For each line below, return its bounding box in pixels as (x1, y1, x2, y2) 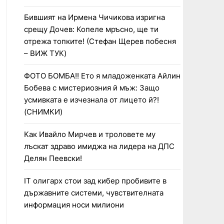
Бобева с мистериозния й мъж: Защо (23, 83, 159, 92)
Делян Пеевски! (23, 153, 82, 163)
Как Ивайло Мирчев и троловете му (23, 129, 155, 139)
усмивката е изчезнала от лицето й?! (23, 95, 159, 104)
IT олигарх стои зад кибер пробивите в (23, 176, 166, 185)
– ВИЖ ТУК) (23, 48, 66, 58)
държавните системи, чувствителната (23, 188, 163, 197)
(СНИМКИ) (23, 107, 62, 116)
